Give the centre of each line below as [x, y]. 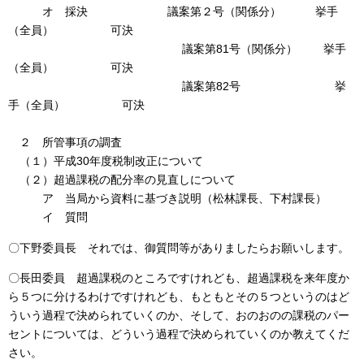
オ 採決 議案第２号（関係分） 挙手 [173, 12]
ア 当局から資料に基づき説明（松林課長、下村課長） [167, 199]
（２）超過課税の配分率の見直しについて [122, 180]
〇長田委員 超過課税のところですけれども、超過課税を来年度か [179, 278]
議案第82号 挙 [177, 87]
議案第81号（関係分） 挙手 [177, 49]
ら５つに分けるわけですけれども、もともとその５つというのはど [179, 297]
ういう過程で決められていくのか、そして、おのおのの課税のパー [179, 316]
